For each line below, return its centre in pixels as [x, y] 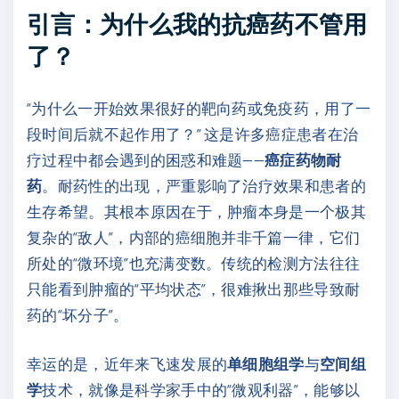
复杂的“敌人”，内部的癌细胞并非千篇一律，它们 [194, 237]
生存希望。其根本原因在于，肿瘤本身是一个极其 [197, 212]
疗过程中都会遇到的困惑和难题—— [146, 160]
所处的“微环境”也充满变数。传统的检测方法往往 [194, 263]
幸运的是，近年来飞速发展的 [127, 363]
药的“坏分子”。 [78, 315]
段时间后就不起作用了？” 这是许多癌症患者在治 [193, 134]
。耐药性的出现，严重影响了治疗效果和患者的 [204, 186]
